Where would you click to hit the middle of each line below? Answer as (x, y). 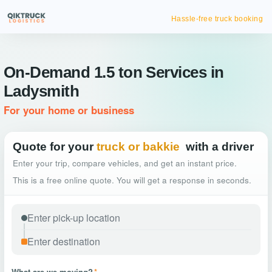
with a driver (220, 147)
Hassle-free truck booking (217, 19)
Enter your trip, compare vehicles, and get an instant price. (125, 163)
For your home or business (69, 110)
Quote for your (53, 147)
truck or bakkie (138, 147)
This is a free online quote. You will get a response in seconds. (132, 180)
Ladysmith (42, 91)
